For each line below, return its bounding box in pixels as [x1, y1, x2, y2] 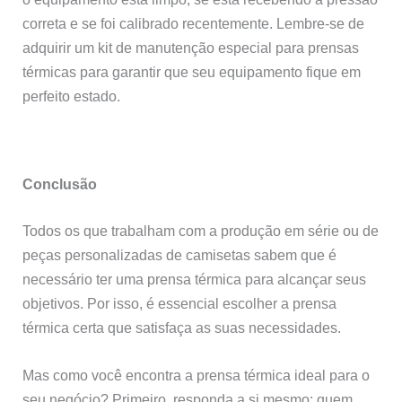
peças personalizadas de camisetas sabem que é [22, 246, 337, 263]
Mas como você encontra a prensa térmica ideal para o [22, 366, 371, 383]
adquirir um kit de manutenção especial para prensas [22, 39, 360, 57]
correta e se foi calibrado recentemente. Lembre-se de [22, 15, 365, 32]
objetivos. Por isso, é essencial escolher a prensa [22, 294, 337, 311]
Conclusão [22, 176, 98, 192]
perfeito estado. [22, 88, 121, 105]
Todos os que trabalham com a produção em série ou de [22, 222, 380, 239]
